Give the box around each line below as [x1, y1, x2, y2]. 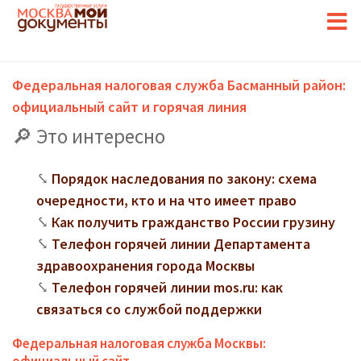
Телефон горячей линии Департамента [52, 234, 310, 253]
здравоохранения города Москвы [36, 256, 255, 275]
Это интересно [36, 123, 165, 149]
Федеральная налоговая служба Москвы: [12, 334, 266, 352]
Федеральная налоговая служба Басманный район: [12, 76, 346, 94]
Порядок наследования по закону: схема [52, 169, 317, 188]
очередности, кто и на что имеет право [36, 191, 297, 210]
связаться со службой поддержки [36, 300, 262, 318]
